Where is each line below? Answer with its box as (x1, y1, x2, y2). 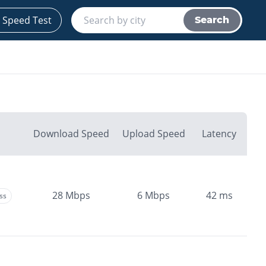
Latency (202, 127, 236, 140)
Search (195, 14, 229, 26)
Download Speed (33, 127, 109, 140)
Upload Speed (122, 127, 185, 140)
